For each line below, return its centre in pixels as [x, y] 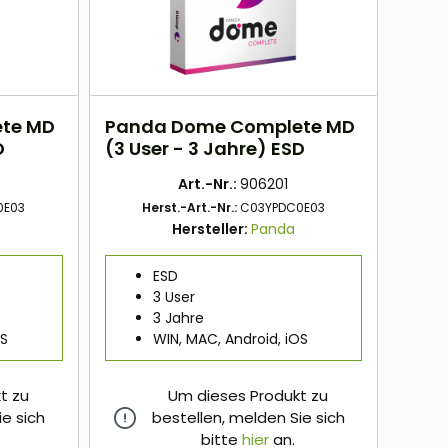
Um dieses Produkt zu [248, 396]
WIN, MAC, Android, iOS [230, 339]
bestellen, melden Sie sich [248, 418]
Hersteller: [211, 229]
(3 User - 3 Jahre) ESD [204, 149]
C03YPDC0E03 [282, 208]
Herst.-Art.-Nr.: [190, 208]
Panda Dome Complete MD [229, 127]
